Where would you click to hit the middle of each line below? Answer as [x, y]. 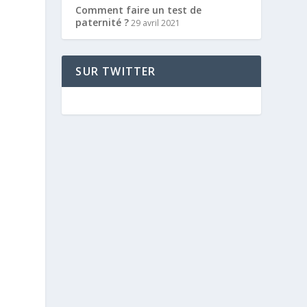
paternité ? [102, 22]
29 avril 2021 [155, 23]
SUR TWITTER [116, 71]
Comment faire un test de [139, 10]
